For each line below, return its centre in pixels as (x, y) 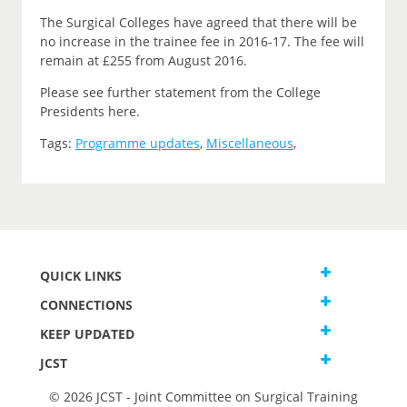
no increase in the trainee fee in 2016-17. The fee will (202, 42)
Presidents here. (90, 112)
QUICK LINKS (81, 276)
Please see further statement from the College (180, 93)
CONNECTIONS (86, 305)
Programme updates (138, 144)
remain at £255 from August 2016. (144, 61)
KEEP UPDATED (87, 334)
